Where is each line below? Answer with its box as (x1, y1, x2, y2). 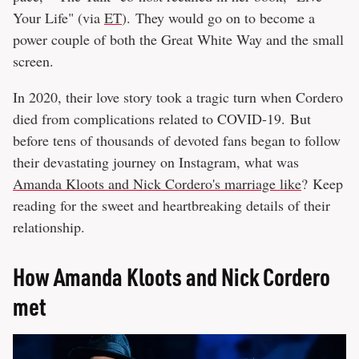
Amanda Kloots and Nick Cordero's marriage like (13, 173, 301, 193)
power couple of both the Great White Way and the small (13, 29, 344, 49)
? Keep (301, 173, 343, 193)
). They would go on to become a (122, 7, 315, 27)
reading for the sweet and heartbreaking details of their (13, 195, 330, 215)
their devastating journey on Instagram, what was (13, 151, 299, 171)
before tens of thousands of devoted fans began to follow (13, 130, 341, 150)
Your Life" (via (13, 7, 104, 27)
